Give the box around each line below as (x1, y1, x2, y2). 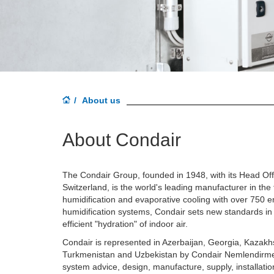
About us (82, 95, 120, 106)
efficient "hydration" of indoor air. (62, 219, 188, 229)
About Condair (62, 130, 181, 150)
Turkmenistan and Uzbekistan (62, 250, 180, 260)
